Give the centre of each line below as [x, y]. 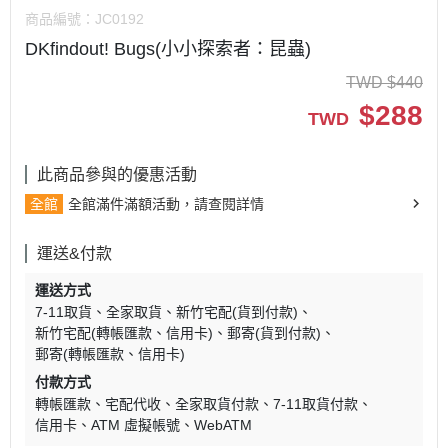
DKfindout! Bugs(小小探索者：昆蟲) [168, 49]
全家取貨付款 [217, 404]
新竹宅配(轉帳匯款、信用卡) [124, 333]
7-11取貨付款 [315, 404]
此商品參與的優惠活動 [117, 175]
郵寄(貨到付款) [274, 333]
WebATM [223, 425]
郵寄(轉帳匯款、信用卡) [110, 354]
